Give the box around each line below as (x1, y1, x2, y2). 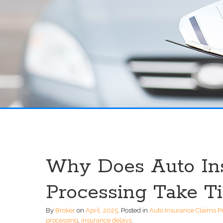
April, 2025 (86, 206, 118, 214)
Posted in (121, 206, 149, 214)
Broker (55, 206, 75, 214)
